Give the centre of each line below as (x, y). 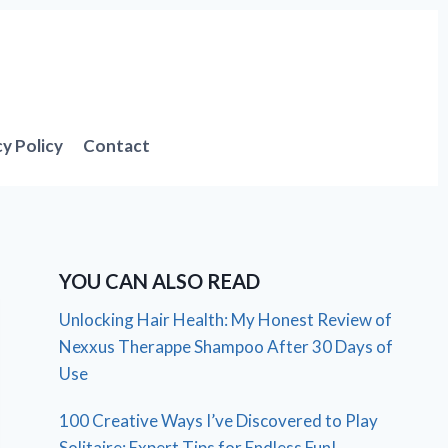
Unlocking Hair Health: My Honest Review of (226, 319)
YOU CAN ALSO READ (160, 280)
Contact (117, 145)
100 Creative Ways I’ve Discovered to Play (219, 420)
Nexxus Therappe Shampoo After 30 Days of (226, 346)
